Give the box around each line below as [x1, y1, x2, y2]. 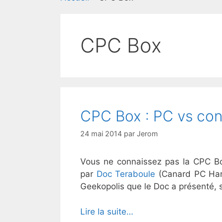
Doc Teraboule [96, 169, 156, 179]
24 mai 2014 [80, 129, 122, 138]
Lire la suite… [80, 206, 133, 217]
